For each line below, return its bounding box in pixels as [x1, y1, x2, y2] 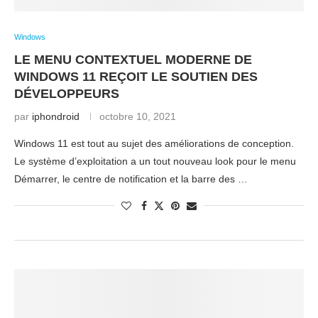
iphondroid [32, 111, 79, 122]
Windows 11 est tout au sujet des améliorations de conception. [14, 138, 294, 149]
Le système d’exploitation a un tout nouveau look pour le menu [14, 155, 296, 167]
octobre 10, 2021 [99, 111, 176, 122]
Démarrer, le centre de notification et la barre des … [14, 173, 248, 185]
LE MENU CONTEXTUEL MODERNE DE [14, 53, 252, 67]
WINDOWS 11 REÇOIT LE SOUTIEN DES [14, 70, 258, 84]
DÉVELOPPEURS [14, 87, 119, 101]
